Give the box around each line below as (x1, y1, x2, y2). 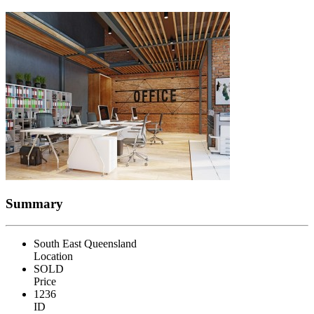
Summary (6, 196, 63, 212)
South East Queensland (34, 237, 137, 250)
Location (34, 250, 73, 262)
